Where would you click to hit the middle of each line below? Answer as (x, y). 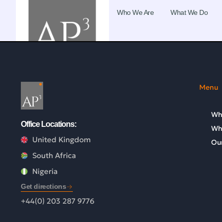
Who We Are (135, 12)
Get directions (44, 187)
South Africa (54, 156)
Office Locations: (49, 124)
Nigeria (45, 171)
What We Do (189, 12)
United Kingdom (61, 140)
